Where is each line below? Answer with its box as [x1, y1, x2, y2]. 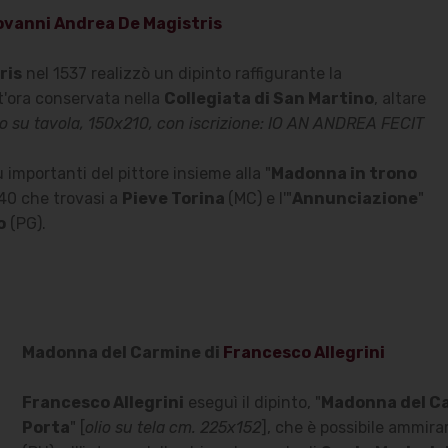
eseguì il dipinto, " [183, 392, 321, 412]
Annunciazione [291, 188, 418, 208]
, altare [373, 88, 426, 108]
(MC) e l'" [227, 188, 292, 208]
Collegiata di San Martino [163, 88, 374, 108]
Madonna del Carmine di [21, 342, 223, 362]
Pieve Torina [121, 188, 228, 208]
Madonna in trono [270, 163, 417, 183]
